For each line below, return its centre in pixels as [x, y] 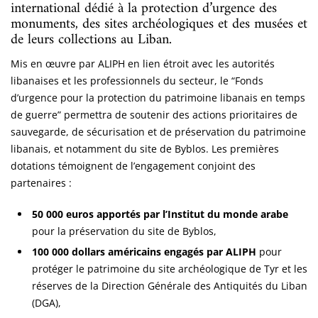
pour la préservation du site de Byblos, [124, 231]
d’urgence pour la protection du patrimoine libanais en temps [158, 97]
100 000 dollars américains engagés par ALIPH [144, 251]
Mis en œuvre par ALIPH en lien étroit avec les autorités [143, 63]
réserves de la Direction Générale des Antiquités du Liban [170, 285]
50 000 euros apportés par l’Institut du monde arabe [160, 214]
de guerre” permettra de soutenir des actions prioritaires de [154, 114]
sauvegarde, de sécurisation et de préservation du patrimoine [158, 131]
